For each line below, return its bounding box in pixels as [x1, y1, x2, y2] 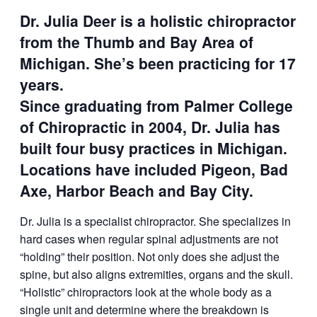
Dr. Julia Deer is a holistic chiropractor [20, 10, 296, 32]
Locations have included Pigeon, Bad [20, 158, 288, 180]
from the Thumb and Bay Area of [20, 31, 253, 53]
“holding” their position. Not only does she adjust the [20, 248, 279, 265]
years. [20, 74, 64, 96]
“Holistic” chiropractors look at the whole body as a [20, 284, 272, 301]
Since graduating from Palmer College [20, 95, 293, 117]
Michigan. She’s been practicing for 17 [20, 52, 296, 74]
